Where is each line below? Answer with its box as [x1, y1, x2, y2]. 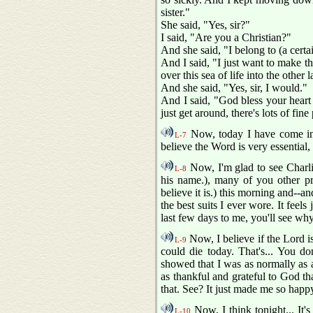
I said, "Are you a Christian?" [161, 31, 291, 44]
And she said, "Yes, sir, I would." [161, 82, 307, 94]
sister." [161, 6, 190, 19]
